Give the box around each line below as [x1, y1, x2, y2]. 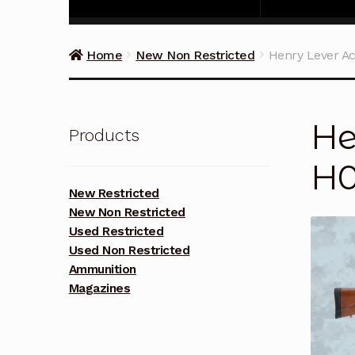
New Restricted [68, 186, 159, 201]
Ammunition [68, 262, 136, 277]
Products [68, 124, 139, 145]
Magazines [68, 281, 131, 296]
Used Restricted [68, 224, 164, 239]
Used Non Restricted [68, 243, 190, 258]
